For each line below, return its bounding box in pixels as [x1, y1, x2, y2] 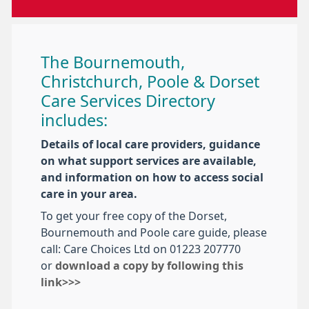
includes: [41, 112, 108, 129]
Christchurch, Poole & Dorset [41, 74, 259, 90]
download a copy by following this [55, 260, 243, 272]
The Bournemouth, [41, 54, 185, 71]
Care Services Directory [41, 93, 215, 110]
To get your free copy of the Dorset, [41, 210, 227, 222]
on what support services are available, [41, 155, 257, 167]
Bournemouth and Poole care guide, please [41, 227, 267, 239]
